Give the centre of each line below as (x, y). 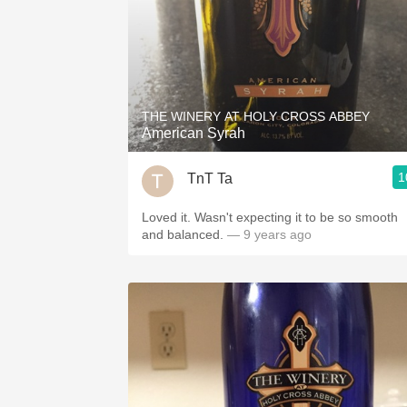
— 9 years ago (269, 234)
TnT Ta (210, 178)
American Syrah (194, 133)
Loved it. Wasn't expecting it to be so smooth (270, 217)
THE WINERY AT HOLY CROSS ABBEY (256, 116)
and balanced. (184, 234)
